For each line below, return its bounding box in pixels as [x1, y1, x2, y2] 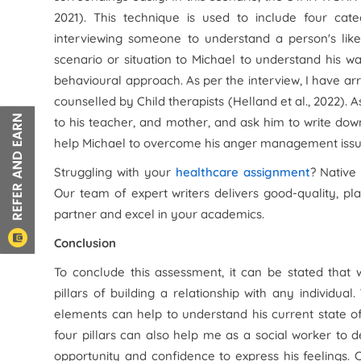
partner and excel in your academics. [54, 206, 265, 222]
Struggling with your [54, 164, 176, 180]
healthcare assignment [175, 164, 310, 180]
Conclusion [54, 235, 117, 251]
